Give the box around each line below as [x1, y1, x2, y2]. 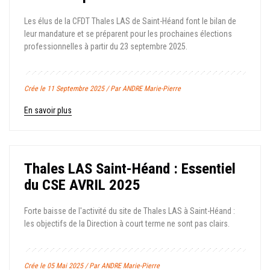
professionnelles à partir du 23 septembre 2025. [24, 42, 187, 51]
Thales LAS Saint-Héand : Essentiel [24, 160, 236, 177]
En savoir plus [24, 105, 72, 115]
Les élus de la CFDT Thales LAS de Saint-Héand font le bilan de [24, 16, 236, 26]
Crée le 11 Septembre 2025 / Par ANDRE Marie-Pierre [24, 84, 181, 93]
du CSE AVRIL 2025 [24, 176, 140, 193]
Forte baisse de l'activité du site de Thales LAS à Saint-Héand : [24, 206, 235, 216]
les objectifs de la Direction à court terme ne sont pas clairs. [24, 219, 230, 228]
